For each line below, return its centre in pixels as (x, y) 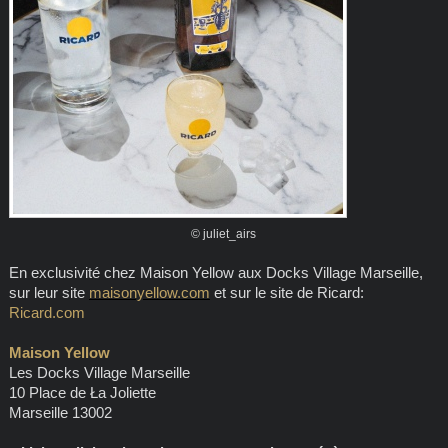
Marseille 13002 (60, 412)
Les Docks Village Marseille (99, 372)
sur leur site (48, 292)
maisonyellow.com (149, 292)
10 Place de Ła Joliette (82, 392)
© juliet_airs (224, 233)
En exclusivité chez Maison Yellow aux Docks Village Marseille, (215, 272)
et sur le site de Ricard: (286, 292)
